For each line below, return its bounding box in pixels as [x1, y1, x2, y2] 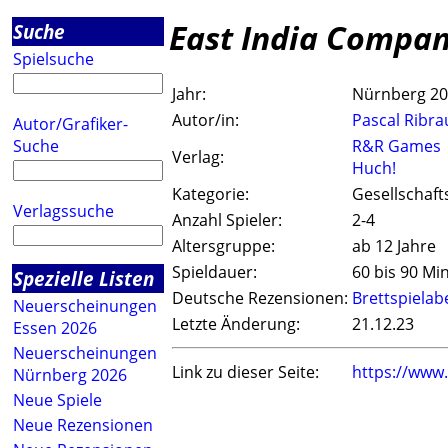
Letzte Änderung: [172, 313, 300, 336]
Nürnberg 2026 [13, 364, 127, 386]
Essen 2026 [13, 317, 97, 339]
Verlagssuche [13, 200, 114, 222]
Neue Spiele [13, 389, 102, 411]
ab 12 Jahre [352, 235, 436, 258]
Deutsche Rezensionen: [172, 287, 348, 310]
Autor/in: [172, 109, 239, 132]
